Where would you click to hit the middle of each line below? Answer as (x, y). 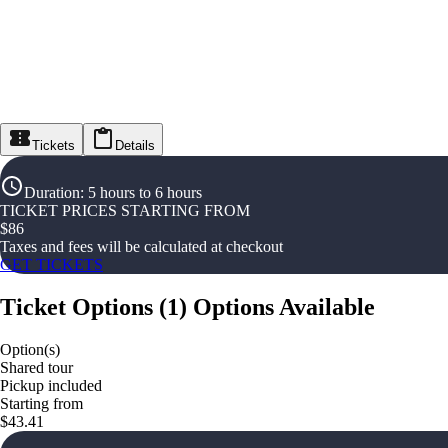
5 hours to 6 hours (145, 193)
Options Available (284, 307)
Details (135, 146)
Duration (52, 193)
